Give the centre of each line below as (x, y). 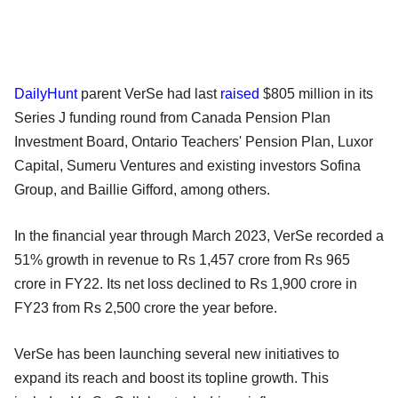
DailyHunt (46, 93)
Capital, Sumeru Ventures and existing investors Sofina (187, 165)
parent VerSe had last (149, 93)
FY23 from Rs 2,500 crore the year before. (149, 307)
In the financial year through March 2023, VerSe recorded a (199, 235)
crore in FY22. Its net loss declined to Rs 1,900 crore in (186, 283)
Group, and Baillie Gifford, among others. (146, 189)
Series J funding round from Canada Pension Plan (172, 117)
